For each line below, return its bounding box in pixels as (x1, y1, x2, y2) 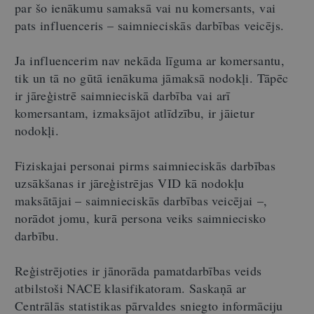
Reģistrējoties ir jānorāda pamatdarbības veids (15, 261, 262, 279)
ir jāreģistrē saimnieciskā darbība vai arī (15, 86, 231, 104)
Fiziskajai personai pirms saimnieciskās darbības (15, 156, 276, 174)
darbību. (15, 226, 60, 244)
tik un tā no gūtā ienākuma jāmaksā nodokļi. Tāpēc (15, 69, 289, 86)
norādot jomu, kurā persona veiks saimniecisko (15, 209, 266, 226)
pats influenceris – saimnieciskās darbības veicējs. (15, 16, 285, 34)
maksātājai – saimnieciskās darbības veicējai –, (15, 191, 268, 209)
